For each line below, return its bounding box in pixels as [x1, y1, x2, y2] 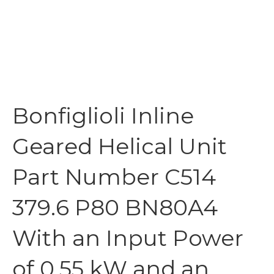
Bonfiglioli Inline [12, 102, 194, 129]
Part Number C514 [12, 163, 216, 190]
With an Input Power [12, 224, 243, 251]
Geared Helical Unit [12, 133, 227, 160]
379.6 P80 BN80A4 [12, 194, 218, 221]
